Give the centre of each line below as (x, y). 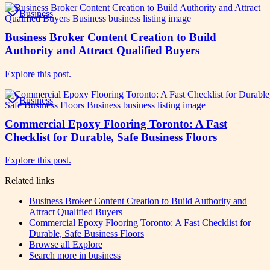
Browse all (51, 245)
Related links (30, 181)
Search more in (59, 256)
